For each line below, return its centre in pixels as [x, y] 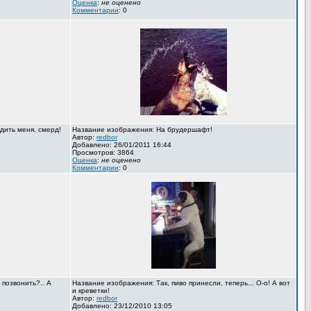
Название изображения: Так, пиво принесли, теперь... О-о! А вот [181, 283]
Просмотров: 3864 [103, 152]
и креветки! [91, 291]
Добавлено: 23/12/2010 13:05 [122, 306]
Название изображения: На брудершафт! [142, 129]
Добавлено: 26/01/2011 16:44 [122, 145]
